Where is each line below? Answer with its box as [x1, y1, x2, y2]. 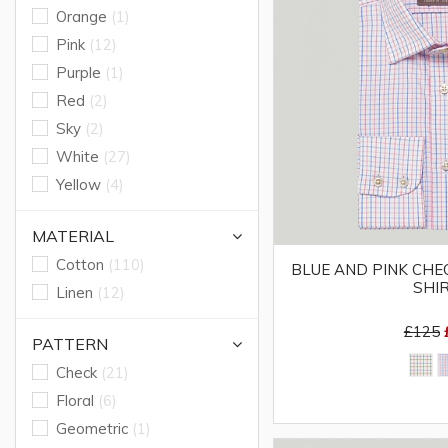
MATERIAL [32, 226, 114, 246]
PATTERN [32, 334, 108, 354]
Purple [56, 63, 101, 82]
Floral [56, 391, 94, 410]
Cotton [56, 255, 104, 274]
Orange [56, 7, 107, 26]
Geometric [56, 419, 128, 438]
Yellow [56, 175, 101, 194]
